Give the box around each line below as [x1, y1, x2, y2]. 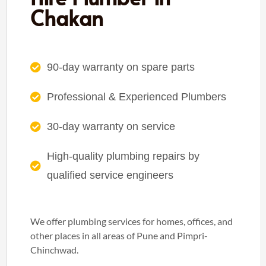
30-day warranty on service [46, 120, 175, 132]
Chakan [30, 2, 103, 32]
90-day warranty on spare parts [46, 61, 195, 73]
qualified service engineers [46, 169, 173, 181]
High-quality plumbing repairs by [46, 150, 199, 162]
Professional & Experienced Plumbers [46, 90, 226, 103]
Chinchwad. [30, 243, 78, 255]
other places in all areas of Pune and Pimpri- [30, 229, 208, 241]
